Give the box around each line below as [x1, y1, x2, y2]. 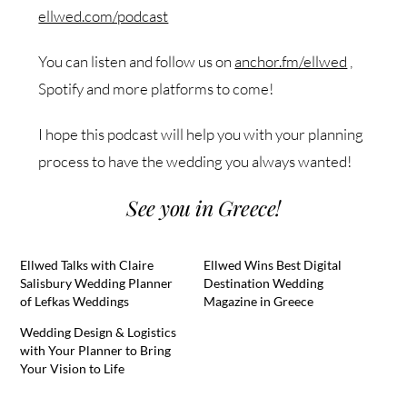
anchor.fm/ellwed [234, 51, 348, 71]
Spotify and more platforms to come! [38, 78, 274, 98]
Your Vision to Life [20, 360, 125, 376]
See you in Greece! [126, 193, 281, 222]
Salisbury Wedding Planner [20, 274, 174, 291]
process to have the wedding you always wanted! [38, 151, 352, 171]
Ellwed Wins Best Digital [203, 256, 342, 273]
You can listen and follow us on [38, 51, 235, 71]
